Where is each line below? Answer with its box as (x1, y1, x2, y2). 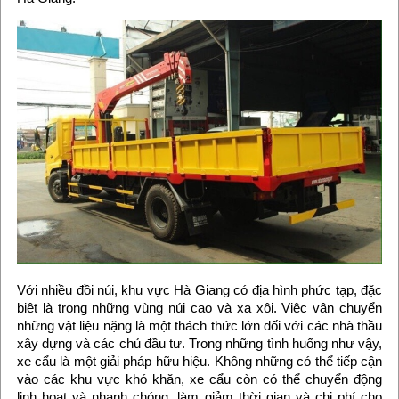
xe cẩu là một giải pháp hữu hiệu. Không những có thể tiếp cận (16, 354, 383, 370)
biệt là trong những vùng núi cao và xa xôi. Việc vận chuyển (16, 300, 383, 316)
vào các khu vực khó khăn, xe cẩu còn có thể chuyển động (16, 371, 383, 387)
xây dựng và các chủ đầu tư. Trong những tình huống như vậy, (16, 336, 383, 352)
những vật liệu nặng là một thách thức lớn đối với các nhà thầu (16, 318, 383, 334)
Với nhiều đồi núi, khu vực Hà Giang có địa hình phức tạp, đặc (16, 282, 383, 298)
